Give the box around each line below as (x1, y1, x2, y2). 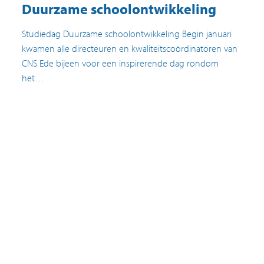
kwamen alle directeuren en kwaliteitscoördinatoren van (22, 42, 238, 54)
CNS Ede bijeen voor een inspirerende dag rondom (22, 57, 219, 69)
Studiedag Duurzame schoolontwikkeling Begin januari (22, 27, 232, 39)
